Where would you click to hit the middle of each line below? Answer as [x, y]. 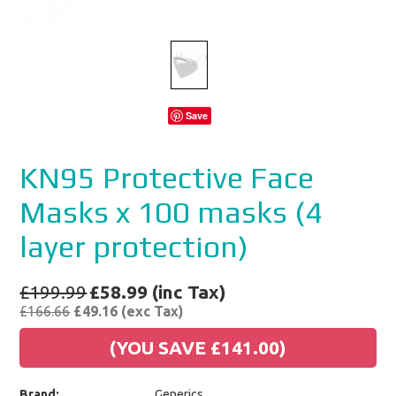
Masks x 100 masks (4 [171, 212]
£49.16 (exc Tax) [127, 311]
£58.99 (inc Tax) [158, 292]
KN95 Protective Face [167, 177]
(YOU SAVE [160, 347]
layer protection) [134, 246]
